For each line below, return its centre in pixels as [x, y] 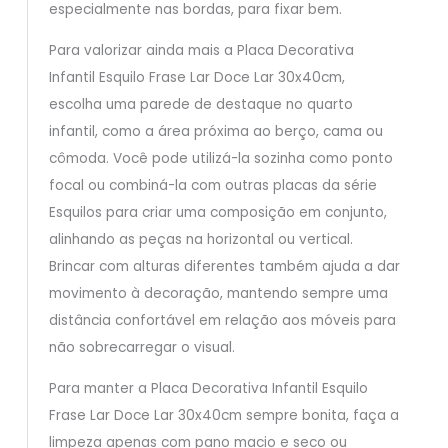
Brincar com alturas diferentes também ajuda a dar [224, 266]
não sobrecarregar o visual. [141, 347]
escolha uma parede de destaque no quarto [200, 104]
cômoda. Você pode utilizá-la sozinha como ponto [220, 158]
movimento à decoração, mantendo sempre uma [218, 293]
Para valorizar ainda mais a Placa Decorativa [201, 50]
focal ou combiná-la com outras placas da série [212, 185]
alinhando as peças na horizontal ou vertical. [200, 239]
